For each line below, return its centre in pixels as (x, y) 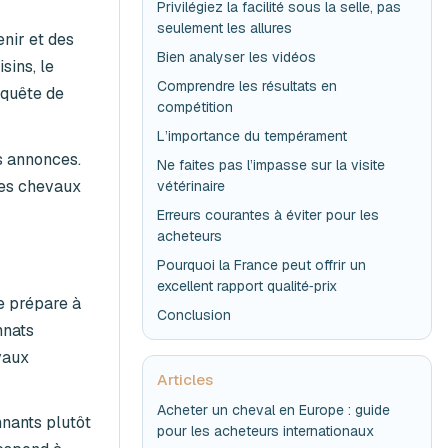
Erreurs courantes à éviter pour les (268, 214)
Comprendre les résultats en (247, 85)
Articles (185, 380)
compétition (195, 106)
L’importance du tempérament (252, 135)
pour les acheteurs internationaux (266, 430)
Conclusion (194, 314)
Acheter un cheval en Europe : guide (274, 409)
